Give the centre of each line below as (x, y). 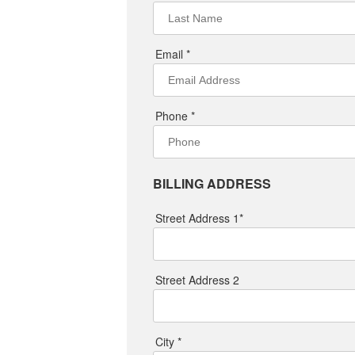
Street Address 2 (197, 279)
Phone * (175, 116)
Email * (173, 54)
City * (168, 341)
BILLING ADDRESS (212, 184)
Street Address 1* (199, 218)
